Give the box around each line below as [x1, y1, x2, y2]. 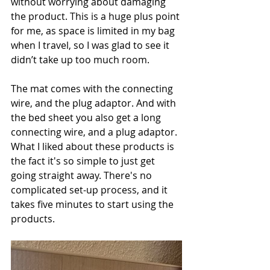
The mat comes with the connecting [11, 82, 175, 96]
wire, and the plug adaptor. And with [11, 96, 178, 110]
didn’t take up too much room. [11, 53, 152, 67]
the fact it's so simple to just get [11, 154, 157, 168]
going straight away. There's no [11, 169, 154, 183]
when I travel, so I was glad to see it [11, 39, 172, 52]
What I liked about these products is [11, 140, 177, 154]
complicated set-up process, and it [11, 183, 170, 197]
